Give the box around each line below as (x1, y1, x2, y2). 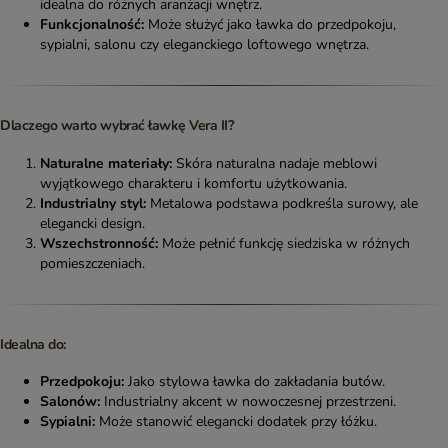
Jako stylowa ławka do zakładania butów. (124, 372, 385, 392)
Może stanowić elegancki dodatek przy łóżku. (95, 412, 377, 432)
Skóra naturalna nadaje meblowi (172, 153, 377, 173)
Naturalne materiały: (40, 153, 172, 173)
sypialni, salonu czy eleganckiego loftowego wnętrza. (40, 35, 369, 55)
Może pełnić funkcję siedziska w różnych (158, 233, 410, 253)
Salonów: (40, 392, 100, 412)
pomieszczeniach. (40, 253, 145, 273)
